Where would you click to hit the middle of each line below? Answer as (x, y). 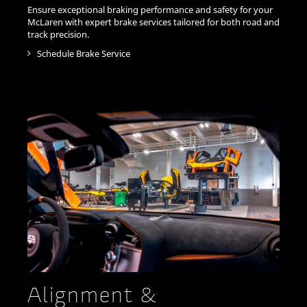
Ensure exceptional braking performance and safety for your (150, 9)
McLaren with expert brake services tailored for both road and (153, 22)
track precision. (58, 34)
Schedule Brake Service (82, 53)
